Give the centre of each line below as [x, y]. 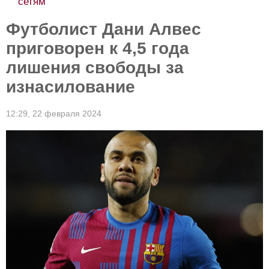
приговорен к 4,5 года [98, 48]
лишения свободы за [95, 68]
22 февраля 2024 [67, 113]
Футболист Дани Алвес [104, 29]
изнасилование [71, 87]
